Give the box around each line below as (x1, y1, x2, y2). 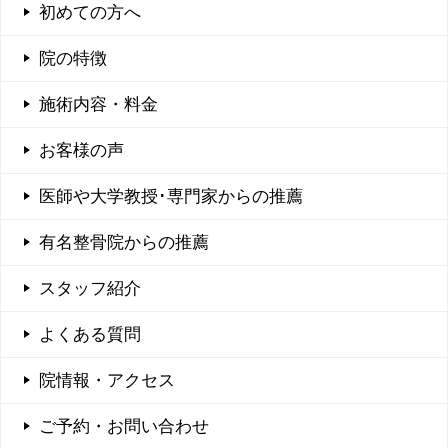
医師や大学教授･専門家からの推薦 (39, 187, 303, 207)
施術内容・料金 (39, 95, 158, 115)
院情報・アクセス (39, 371, 175, 391)
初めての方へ (39, 3, 141, 23)
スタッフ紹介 (39, 279, 141, 299)
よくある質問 (39, 325, 141, 345)
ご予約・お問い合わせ (39, 417, 209, 437)
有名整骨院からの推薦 (39, 233, 209, 253)
